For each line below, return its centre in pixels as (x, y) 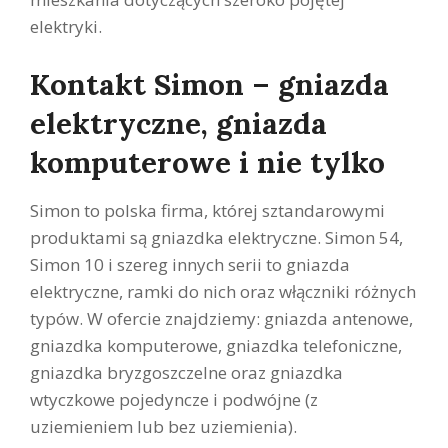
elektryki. (66, 26)
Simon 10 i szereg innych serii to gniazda (190, 264)
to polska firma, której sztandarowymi (234, 210)
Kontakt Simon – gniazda (209, 83)
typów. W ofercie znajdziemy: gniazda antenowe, (221, 318)
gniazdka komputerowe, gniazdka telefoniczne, (216, 345)
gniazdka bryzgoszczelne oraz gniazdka (186, 372)
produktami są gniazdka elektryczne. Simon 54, (216, 237)
